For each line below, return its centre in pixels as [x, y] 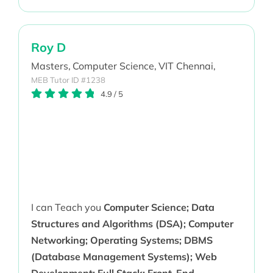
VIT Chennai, [187, 66]
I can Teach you [67, 207]
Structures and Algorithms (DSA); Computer [132, 224]
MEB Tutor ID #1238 [68, 80]
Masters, [51, 66]
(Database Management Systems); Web [124, 257]
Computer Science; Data [159, 207]
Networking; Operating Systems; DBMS [122, 240]
